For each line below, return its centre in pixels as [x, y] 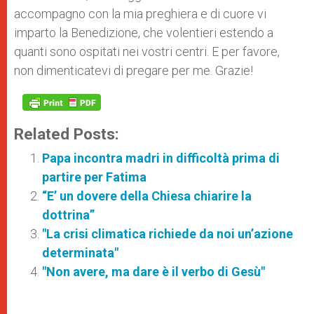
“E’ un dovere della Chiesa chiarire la [147, 196]
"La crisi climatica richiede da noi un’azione [168, 233]
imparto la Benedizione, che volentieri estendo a [144, 32]
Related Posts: [67, 134]
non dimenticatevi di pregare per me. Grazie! [134, 70]
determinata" [80, 252]
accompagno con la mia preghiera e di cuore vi [140, 13]
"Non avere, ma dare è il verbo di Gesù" [153, 271]
